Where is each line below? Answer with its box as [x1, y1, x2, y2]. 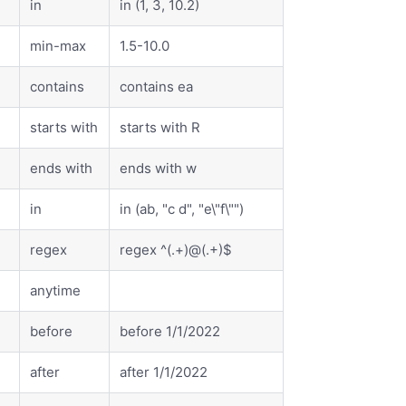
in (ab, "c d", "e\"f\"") [120, 200, 245, 218]
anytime [30, 282, 82, 300]
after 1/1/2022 [120, 363, 208, 382]
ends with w [120, 159, 198, 178]
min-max [30, 37, 87, 55]
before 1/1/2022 [120, 323, 221, 341]
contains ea [120, 78, 194, 96]
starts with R [120, 119, 201, 137]
